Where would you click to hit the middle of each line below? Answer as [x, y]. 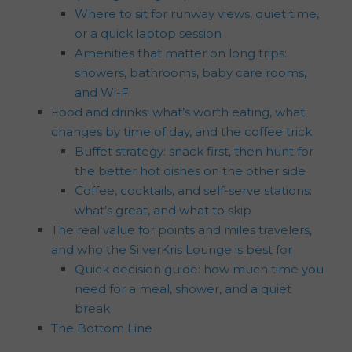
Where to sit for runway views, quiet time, [197, 13]
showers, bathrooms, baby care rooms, [191, 72]
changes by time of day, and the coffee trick [181, 131]
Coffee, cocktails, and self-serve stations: [193, 190]
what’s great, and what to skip [163, 210]
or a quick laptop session [148, 33]
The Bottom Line [102, 328]
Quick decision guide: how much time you [199, 269]
